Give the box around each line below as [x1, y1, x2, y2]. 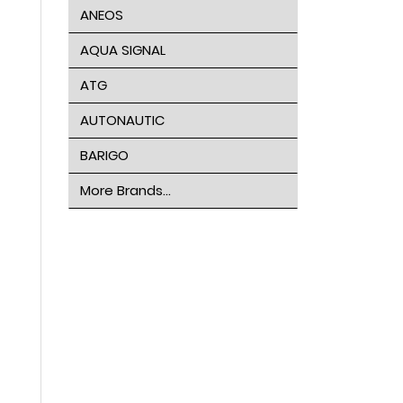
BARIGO [79, 146, 129, 165]
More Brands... [79, 181, 171, 200]
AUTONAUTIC [79, 111, 165, 130]
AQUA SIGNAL [79, 40, 166, 59]
